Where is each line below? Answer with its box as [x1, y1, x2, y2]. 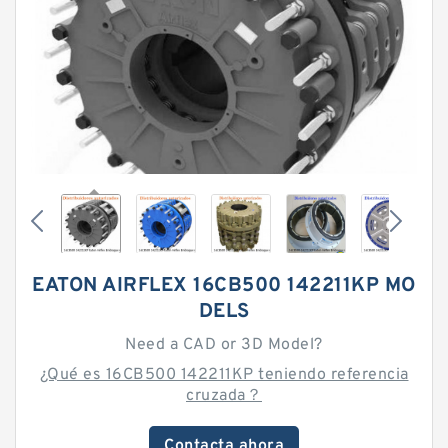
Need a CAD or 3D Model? [125, 335, 323, 355]
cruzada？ [186, 386, 262, 406]
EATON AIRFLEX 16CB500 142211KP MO [32, 273, 416, 299]
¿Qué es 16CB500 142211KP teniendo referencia [39, 365, 409, 385]
